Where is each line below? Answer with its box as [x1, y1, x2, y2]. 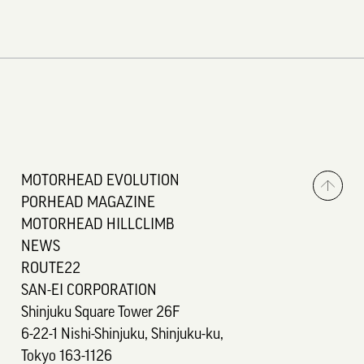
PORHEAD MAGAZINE [21, 195, 156, 211]
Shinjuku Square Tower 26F [21, 305, 181, 321]
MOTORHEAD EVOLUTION [21, 173, 180, 189]
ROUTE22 [21, 261, 81, 277]
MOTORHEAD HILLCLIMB [21, 217, 175, 233]
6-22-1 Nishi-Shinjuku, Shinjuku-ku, [21, 327, 224, 343]
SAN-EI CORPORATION [21, 283, 158, 299]
